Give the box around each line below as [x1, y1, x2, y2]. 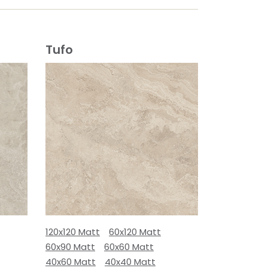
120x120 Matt [45, 226, 100, 238]
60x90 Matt [45, 240, 95, 253]
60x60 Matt [104, 240, 154, 253]
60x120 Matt [109, 226, 161, 238]
